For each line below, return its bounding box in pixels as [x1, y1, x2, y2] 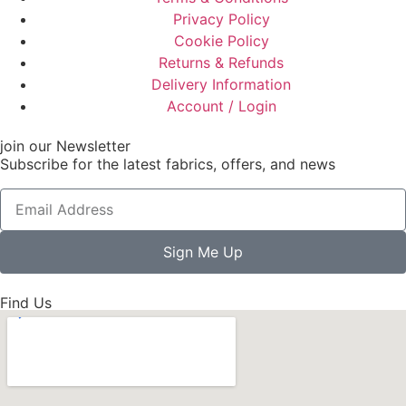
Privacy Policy [172, 10, 270, 29]
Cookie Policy [173, 32, 269, 51]
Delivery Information [151, 75, 291, 94]
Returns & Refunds [159, 53, 284, 72]
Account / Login [166, 97, 276, 116]
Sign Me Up [163, 243, 243, 262]
